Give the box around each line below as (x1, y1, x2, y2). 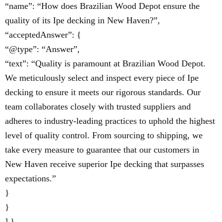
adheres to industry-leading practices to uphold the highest (5, 116, 215, 126)
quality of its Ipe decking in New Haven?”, (5, 15, 160, 26)
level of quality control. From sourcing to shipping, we (5, 130, 203, 141)
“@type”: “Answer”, (5, 44, 80, 55)
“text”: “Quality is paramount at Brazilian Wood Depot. (5, 58, 206, 69)
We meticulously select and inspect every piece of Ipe (5, 73, 199, 83)
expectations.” (5, 173, 56, 184)
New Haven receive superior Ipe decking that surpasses (5, 159, 204, 169)
